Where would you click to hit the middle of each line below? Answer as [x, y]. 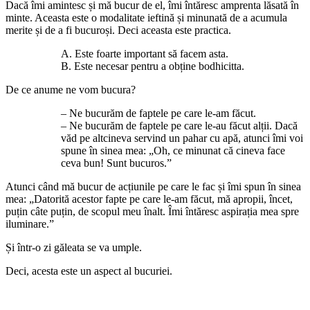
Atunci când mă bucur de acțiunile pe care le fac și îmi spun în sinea [153, 186]
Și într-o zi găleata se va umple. [74, 247]
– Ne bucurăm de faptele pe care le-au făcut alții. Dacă [179, 125]
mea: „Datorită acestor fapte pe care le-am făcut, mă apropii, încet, [149, 199]
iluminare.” [30, 224]
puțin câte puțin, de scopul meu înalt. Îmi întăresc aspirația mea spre [152, 211]
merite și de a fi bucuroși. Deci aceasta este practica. [118, 30]
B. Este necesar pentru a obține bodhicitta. [153, 66]
